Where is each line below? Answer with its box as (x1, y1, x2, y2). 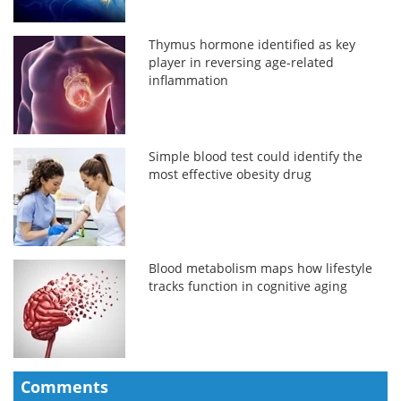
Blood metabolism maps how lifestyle (149, 259, 373, 277)
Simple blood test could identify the (149, 147, 363, 165)
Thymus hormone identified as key (149, 35, 356, 53)
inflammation (149, 71, 229, 89)
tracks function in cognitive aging (149, 277, 348, 294)
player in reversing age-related (149, 53, 335, 71)
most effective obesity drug (149, 165, 312, 183)
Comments (21, 375, 108, 397)
